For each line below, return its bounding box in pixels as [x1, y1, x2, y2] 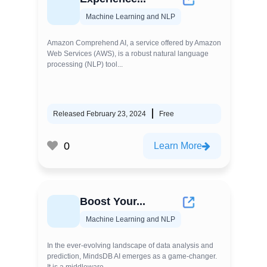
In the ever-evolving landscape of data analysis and [47, 241, 213, 250]
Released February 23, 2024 [53, 110, 146, 118]
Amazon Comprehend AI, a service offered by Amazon [47, 39, 221, 47]
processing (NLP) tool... [47, 60, 123, 69]
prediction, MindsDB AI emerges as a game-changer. [47, 252, 217, 260]
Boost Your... [80, 195, 145, 207]
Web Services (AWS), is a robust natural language [47, 49, 209, 58]
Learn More [154, 141, 202, 151]
